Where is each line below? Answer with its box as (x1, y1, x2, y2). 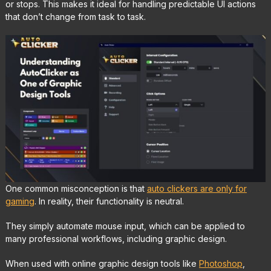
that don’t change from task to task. (5, 11, 146, 22)
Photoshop (198, 258, 243, 269)
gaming (5, 195, 34, 206)
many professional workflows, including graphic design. (5, 233, 227, 244)
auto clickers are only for (146, 183, 247, 194)
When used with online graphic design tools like (5, 258, 199, 269)
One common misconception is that (5, 183, 147, 194)
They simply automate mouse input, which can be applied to (5, 220, 245, 231)
